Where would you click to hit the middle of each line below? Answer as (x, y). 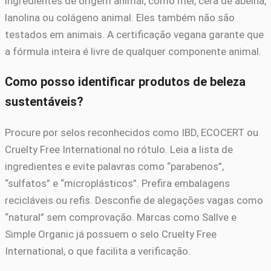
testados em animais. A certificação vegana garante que (134, 35)
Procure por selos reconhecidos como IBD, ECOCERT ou (132, 132)
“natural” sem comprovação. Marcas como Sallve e (121, 217)
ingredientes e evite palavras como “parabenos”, (114, 166)
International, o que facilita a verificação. (98, 251)
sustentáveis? (44, 102)
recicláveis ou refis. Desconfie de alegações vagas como (134, 200)
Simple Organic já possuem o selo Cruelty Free (111, 234)
